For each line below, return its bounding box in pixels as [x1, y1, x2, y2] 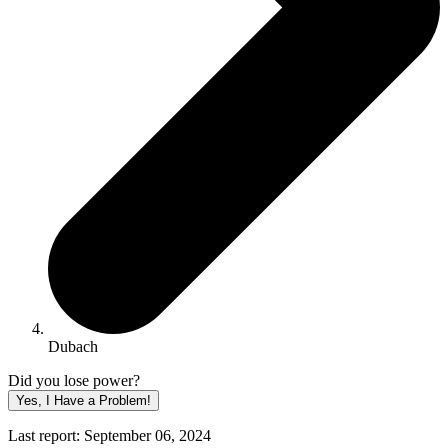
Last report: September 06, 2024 [8, 427, 211, 445]
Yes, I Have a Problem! [16, 393, 151, 409]
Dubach [48, 338, 98, 356]
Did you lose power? [8, 372, 140, 390]
